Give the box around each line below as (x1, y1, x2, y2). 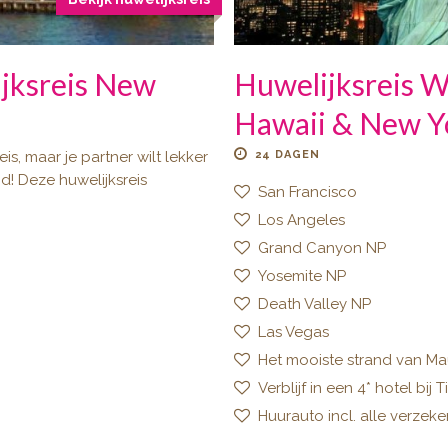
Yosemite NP (258, 267, 346, 286)
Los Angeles (258, 211, 345, 230)
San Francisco (258, 183, 357, 202)
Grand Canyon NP (258, 239, 386, 258)
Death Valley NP (258, 295, 371, 314)
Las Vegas (258, 323, 329, 342)
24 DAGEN (255, 148, 320, 162)
